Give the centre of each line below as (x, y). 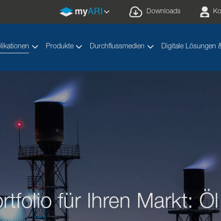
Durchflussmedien (117, 47)
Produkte (59, 47)
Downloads (164, 12)
